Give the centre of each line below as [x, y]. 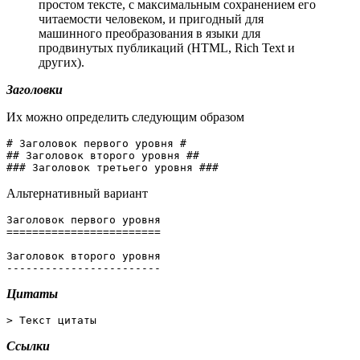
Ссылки [28, 346]
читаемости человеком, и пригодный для [151, 18]
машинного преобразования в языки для [149, 33]
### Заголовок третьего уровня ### [112, 167]
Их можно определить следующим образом [125, 117]
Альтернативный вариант [77, 193]
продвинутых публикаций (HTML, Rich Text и [167, 47]
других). [61, 62]
